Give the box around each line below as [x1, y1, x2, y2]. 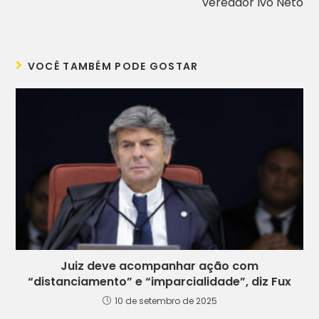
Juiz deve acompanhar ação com [61, 258, 258, 275]
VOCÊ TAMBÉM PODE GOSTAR [27, 59, 199, 74]
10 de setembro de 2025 [114, 295, 217, 308]
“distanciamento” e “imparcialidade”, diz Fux [28, 273, 291, 291]
